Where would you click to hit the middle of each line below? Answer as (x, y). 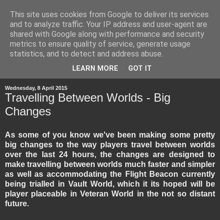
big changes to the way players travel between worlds (110, 144)
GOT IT (140, 69)
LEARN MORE (95, 69)
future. (17, 203)
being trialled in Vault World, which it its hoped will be (110, 184)
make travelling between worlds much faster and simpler (110, 164)
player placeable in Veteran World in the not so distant (110, 193)
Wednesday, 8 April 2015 (36, 88)
